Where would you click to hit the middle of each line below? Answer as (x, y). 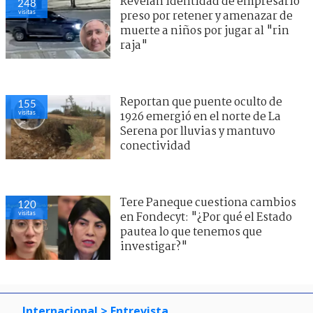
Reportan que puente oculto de (201, 102)
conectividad (155, 146)
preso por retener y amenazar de (206, 16)
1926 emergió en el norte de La (201, 117)
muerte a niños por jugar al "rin (205, 31)
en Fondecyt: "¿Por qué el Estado (206, 217)
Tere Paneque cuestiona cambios (208, 203)
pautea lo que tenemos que (191, 232)
